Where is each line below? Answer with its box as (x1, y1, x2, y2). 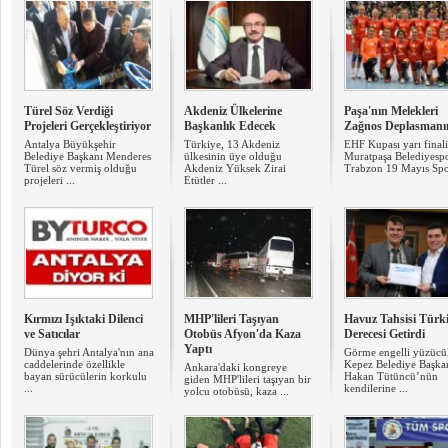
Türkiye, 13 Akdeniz (184, 138, 280, 150)
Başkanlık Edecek (184, 119, 276, 133)
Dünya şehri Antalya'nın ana (24, 346, 154, 358)
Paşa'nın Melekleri (344, 104, 438, 118)
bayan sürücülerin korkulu (24, 370, 147, 382)
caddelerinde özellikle (24, 358, 125, 370)
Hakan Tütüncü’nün (344, 370, 438, 382)
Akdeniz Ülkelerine (184, 104, 282, 118)
